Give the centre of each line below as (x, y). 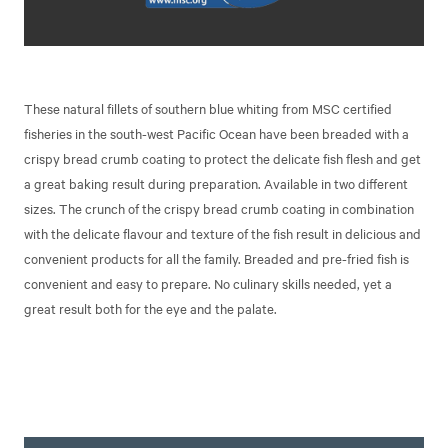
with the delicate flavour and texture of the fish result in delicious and (223, 233)
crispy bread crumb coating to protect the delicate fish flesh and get (223, 158)
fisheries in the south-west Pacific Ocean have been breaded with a (217, 133)
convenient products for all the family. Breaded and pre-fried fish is (217, 258)
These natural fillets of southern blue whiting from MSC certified (208, 108)
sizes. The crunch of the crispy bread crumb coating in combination (219, 208)
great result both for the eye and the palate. (151, 308)
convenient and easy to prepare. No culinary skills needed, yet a (208, 283)
